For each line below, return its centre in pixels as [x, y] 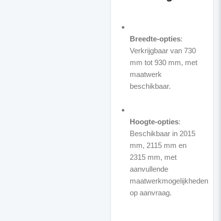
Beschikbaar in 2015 [162, 133]
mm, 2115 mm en [158, 145]
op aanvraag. [150, 193]
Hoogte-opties [154, 122]
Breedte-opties [155, 39]
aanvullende [149, 169]
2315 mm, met [153, 157]
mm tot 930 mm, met [163, 62]
